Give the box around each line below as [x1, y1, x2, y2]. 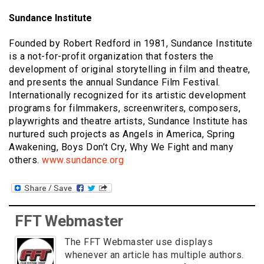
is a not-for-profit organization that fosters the [9, 51, 214, 62]
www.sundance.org [42, 154, 124, 166]
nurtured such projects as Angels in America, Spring [9, 128, 235, 140]
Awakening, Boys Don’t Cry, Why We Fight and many [9, 141, 233, 153]
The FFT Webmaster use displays [65, 236, 213, 247]
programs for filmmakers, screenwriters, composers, [9, 103, 240, 114]
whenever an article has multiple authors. [65, 249, 244, 260]
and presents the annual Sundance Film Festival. [9, 77, 220, 88]
